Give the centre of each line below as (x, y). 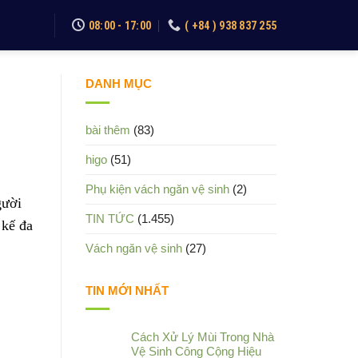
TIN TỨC (110, 218)
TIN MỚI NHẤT (127, 290)
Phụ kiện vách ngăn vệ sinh (157, 189)
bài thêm (108, 129)
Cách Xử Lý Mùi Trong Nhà (203, 337)
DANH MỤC (119, 84)
